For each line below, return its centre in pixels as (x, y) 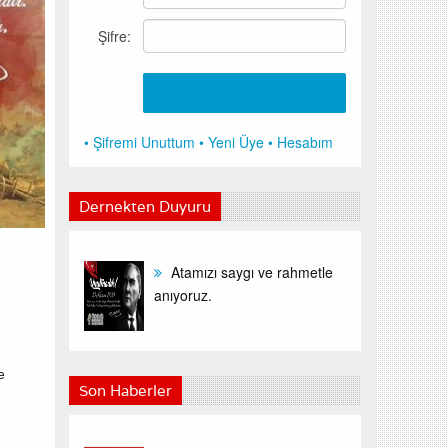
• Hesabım (300, 142)
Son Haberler (125, 390)
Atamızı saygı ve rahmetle (249, 272)
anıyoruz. (182, 295)
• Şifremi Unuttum (139, 142)
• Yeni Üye (231, 142)
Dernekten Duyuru (144, 206)
